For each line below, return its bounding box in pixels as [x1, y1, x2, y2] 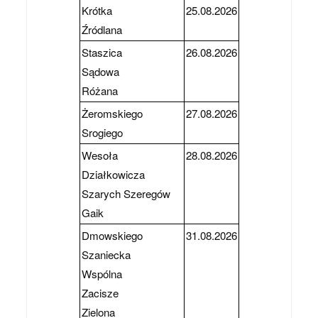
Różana [81, 82, 118, 98]
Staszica [81, 44, 122, 60]
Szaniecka [81, 246, 131, 262]
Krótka [81, 2, 112, 18]
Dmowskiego [81, 227, 143, 243]
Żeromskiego [81, 105, 143, 121]
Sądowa [81, 63, 119, 79]
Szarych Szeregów [81, 185, 170, 201]
